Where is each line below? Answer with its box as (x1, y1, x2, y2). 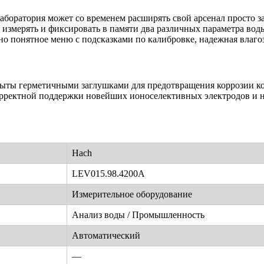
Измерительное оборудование (72, 189, 192, 199)
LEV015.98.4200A (72, 168, 145, 179)
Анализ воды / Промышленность (72, 209, 204, 220)
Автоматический (72, 230, 140, 240)
